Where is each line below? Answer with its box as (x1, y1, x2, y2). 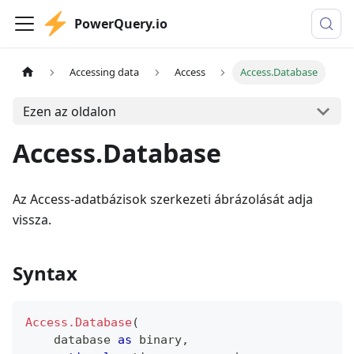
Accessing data (70, 65, 140, 80)
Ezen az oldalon (22, 102, 116, 120)
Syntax (13, 260, 77, 286)
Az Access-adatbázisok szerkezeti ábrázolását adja (13, 190, 313, 208)
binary (139, 333, 182, 347)
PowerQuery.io (74, 15, 168, 32)
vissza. (13, 211, 51, 228)
